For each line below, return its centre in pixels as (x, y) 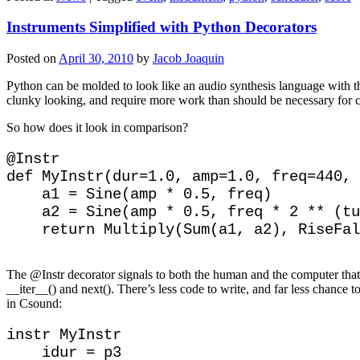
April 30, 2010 (96, 59)
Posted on (33, 59)
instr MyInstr (64, 335)
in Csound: (34, 303)
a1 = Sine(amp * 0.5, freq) (139, 195)
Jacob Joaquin (188, 59)
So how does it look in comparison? (97, 128)
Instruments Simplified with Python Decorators (162, 27)
